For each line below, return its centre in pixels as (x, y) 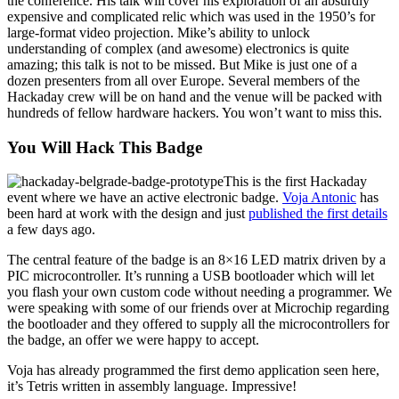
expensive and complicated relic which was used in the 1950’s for (191, 16)
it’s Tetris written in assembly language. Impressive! (152, 387)
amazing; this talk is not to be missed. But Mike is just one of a (182, 64)
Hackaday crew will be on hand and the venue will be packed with (195, 96)
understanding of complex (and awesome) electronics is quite (178, 48)
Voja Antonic (319, 198)
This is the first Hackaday (295, 182)
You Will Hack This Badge (105, 147)
